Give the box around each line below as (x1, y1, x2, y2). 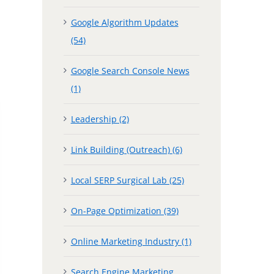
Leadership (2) (70, 113, 129, 125)
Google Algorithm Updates (70, 16, 179, 28)
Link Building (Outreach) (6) (70, 143, 182, 155)
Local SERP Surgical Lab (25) (70, 174, 184, 186)
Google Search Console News (70, 64, 190, 76)
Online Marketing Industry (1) (70, 235, 191, 247)
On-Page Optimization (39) (70, 204, 179, 217)
